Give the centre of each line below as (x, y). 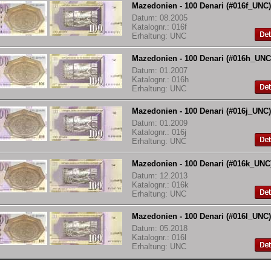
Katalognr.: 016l (159, 238)
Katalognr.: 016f (159, 27)
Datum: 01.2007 (160, 71)
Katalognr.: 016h (160, 80)
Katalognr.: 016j (159, 132)
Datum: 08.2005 (160, 18)
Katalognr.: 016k (160, 185)
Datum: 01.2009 (160, 123)
